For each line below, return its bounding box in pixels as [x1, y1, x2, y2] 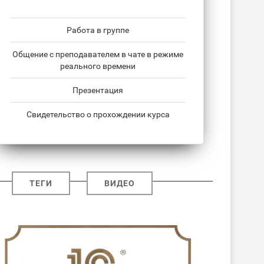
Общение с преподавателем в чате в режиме [12, 49, 183, 60]
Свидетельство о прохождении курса [26, 110, 170, 120]
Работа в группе [67, 25, 129, 35]
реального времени [60, 61, 136, 71]
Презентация [72, 85, 123, 95]
